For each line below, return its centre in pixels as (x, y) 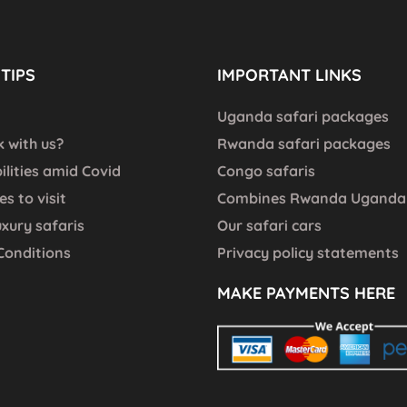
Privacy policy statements (308, 253)
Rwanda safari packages (304, 144)
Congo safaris (266, 171)
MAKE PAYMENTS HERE (306, 293)
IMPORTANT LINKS (289, 75)
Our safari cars (269, 225)
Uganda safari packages (303, 116)
